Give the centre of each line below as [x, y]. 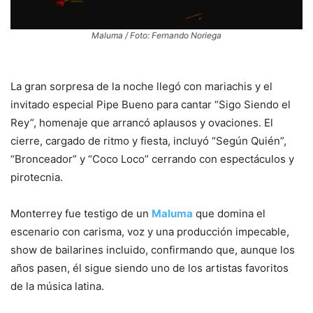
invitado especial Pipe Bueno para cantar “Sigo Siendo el [151, 105]
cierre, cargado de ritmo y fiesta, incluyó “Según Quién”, [148, 141]
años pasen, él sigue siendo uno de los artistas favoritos [150, 268]
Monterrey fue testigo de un [81, 214]
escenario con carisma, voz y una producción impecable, [150, 232]
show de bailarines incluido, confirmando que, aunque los [153, 250]
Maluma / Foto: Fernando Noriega [156, 36]
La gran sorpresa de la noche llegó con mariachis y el [141, 87]
